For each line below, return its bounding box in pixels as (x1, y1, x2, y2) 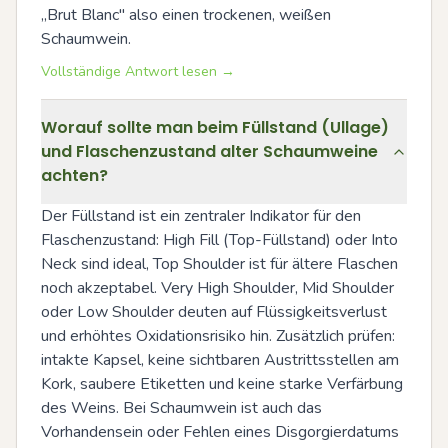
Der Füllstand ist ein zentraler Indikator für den (41, 204, 361, 227)
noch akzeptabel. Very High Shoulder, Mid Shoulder (41, 276, 394, 299)
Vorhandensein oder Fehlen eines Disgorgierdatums (41, 420, 399, 443)
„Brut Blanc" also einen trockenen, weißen (41, 3, 331, 26)
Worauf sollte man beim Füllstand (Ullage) (41, 115, 389, 139)
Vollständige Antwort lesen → (41, 61, 235, 81)
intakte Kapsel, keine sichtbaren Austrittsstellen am (41, 348, 399, 371)
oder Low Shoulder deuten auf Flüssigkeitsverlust (41, 300, 387, 323)
